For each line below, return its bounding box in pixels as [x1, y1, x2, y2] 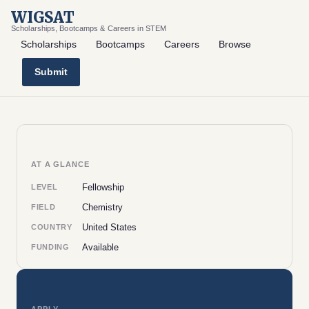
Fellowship [81, 181, 124, 192]
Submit [34, 66, 68, 77]
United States [81, 221, 137, 232]
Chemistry [81, 201, 123, 212]
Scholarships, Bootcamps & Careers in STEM [11, 24, 167, 32]
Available [81, 241, 119, 252]
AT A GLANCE [31, 159, 90, 168]
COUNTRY [31, 222, 72, 231]
